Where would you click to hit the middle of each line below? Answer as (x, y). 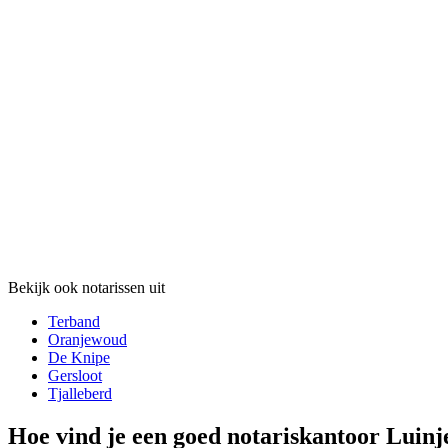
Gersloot (75, 376)
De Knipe (79, 358)
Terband (74, 322)
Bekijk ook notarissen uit (86, 288)
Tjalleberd (80, 394)
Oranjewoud (87, 340)
